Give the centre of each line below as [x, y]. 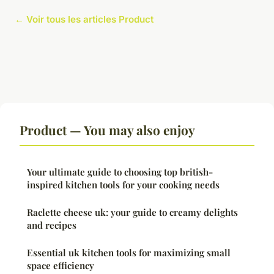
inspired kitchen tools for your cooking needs [123, 184]
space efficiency [61, 265]
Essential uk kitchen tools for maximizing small [129, 252]
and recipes [52, 225]
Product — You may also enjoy [107, 129]
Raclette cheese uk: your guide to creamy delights [132, 212]
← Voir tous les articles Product [84, 19]
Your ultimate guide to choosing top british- [120, 172]
